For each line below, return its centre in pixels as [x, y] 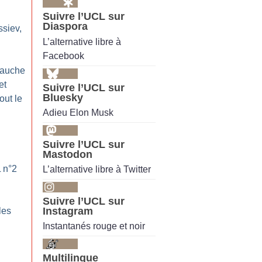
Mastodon [68, 154]
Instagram [68, 211]
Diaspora [65, 27]
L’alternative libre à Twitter [97, 170]
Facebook [63, 56]
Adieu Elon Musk [78, 112]
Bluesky [63, 97]
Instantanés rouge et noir [94, 226]
